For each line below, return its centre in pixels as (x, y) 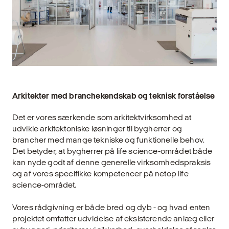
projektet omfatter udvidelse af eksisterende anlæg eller (113, 218)
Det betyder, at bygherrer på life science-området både (112, 151)
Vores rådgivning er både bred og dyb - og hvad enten (111, 207)
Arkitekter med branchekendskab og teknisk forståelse (114, 96)
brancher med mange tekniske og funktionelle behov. (109, 140)
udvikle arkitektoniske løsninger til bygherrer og (97, 128)
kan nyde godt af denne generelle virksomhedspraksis (112, 162)
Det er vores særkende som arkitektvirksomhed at (102, 117)
